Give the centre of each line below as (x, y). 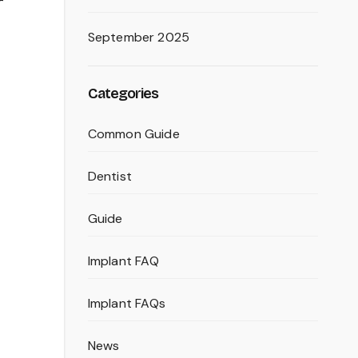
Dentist (109, 177)
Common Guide (133, 134)
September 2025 (139, 38)
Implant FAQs (126, 304)
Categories (123, 94)
